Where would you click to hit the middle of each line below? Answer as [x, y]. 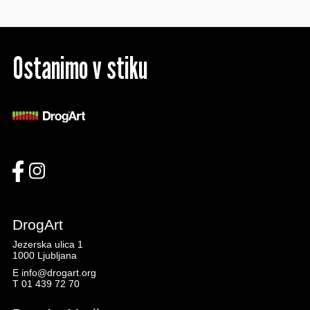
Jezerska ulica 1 [47, 245]
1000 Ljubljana [44, 256]
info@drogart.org [58, 273]
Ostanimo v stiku [80, 68]
